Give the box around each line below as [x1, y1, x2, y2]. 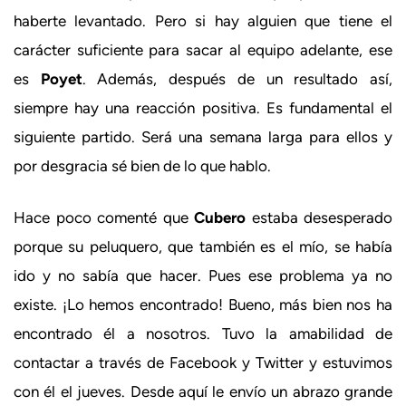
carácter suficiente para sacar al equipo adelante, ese [14, 40, 392, 59]
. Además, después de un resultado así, [82, 69, 393, 88]
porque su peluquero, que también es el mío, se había [14, 237, 392, 256]
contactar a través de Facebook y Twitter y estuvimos [14, 353, 392, 372]
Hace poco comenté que [14, 208, 194, 227]
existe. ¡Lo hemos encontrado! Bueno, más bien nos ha [14, 295, 392, 314]
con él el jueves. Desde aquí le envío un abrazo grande [14, 382, 392, 401]
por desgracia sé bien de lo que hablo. [14, 156, 271, 175]
